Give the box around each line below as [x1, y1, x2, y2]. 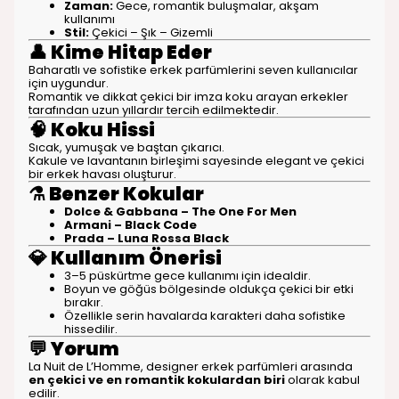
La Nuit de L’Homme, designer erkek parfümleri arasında [28, 358, 353, 375]
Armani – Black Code [64, 216, 197, 233]
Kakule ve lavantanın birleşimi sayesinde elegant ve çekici [28, 152, 364, 169]
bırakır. [64, 294, 103, 311]
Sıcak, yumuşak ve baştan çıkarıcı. [28, 139, 224, 156]
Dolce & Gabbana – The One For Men [64, 203, 297, 220]
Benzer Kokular [49, 181, 204, 207]
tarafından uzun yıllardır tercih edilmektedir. [28, 102, 279, 118]
